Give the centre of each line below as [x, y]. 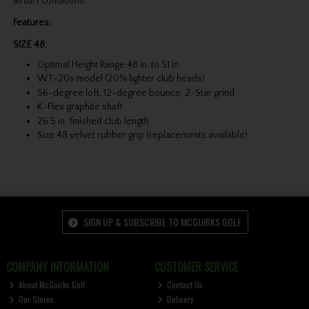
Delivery [180, 299]
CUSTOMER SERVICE [196, 267]
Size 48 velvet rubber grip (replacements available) [142, 135]
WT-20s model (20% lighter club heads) [121, 79]
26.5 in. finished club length [93, 121]
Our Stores [36, 299]
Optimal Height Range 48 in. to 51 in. [109, 65]
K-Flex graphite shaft [80, 107]
